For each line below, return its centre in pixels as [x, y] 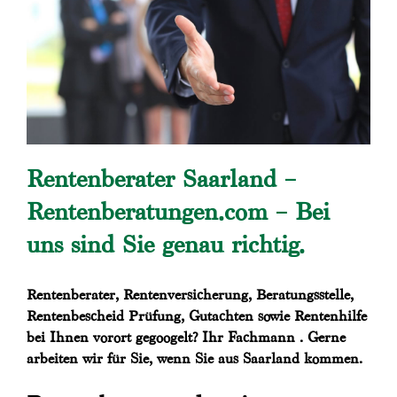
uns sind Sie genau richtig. [166, 245]
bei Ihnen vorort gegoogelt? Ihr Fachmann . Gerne [186, 338]
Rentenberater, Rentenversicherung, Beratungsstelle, [190, 295]
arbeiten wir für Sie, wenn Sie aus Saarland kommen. [195, 359]
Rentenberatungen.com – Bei [178, 212]
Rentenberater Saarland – [161, 179]
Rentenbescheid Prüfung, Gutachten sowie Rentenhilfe [197, 316]
